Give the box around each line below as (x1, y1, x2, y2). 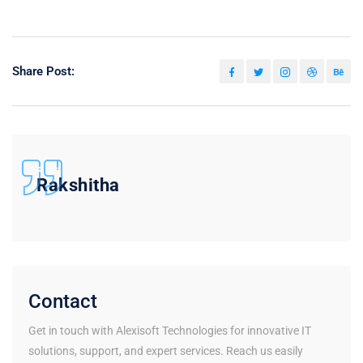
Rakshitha (36, 174, 120, 195)
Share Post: (12, 63, 75, 79)
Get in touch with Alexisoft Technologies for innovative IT (28, 323, 311, 337)
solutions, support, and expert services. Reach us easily (28, 344, 303, 357)
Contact (28, 289, 97, 313)
